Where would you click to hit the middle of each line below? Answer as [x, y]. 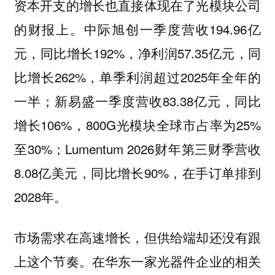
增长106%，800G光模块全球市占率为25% [137, 124]
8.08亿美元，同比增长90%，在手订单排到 [137, 172]
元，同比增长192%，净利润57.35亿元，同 [137, 52]
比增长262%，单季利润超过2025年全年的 [137, 76]
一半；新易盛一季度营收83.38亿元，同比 [137, 100]
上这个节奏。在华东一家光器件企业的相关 [137, 261]
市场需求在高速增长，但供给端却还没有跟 [137, 237]
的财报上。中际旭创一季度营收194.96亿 [137, 29]
